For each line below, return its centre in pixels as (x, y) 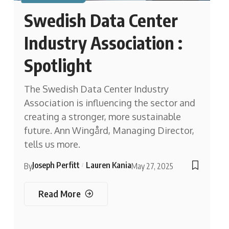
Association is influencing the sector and (109, 102)
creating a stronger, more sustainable (102, 116)
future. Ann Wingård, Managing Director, (109, 130)
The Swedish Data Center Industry (96, 89)
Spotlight (58, 65)
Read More (59, 193)
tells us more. (52, 144)
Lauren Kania (108, 165)
